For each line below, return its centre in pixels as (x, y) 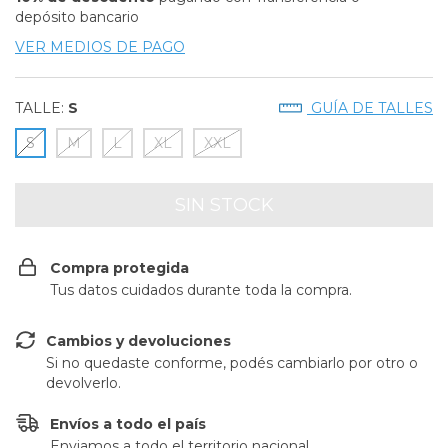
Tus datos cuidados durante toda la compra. (201, 290)
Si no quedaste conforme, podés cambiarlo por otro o (232, 363)
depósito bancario (77, 17)
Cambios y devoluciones (139, 341)
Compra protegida (119, 268)
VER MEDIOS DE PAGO (100, 47)
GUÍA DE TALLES (370, 108)
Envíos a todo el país (128, 424)
